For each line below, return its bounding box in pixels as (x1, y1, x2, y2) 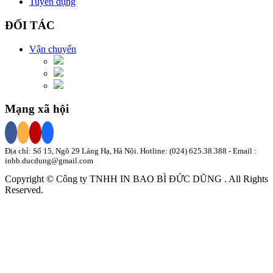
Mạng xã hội (5, 102, 69, 116)
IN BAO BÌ (120, 174, 169, 185)
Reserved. (5, 185, 43, 196)
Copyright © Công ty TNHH (5, 174, 120, 185)
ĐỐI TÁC (5, 18, 55, 32)
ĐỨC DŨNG (169, 174, 222, 185)
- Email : (227, 146, 257, 156)
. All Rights (224, 174, 268, 185)
